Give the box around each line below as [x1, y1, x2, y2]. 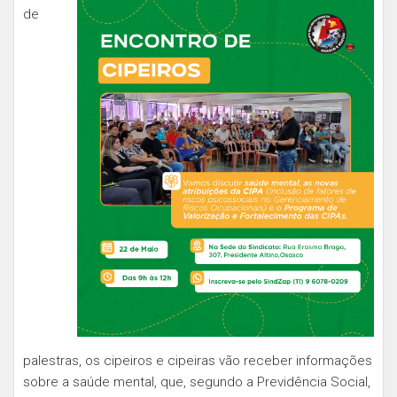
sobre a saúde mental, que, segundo [23, 373, 246, 390]
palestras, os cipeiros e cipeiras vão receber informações [23, 352, 372, 369]
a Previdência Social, [246, 373, 370, 390]
